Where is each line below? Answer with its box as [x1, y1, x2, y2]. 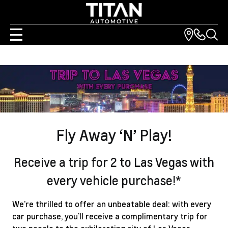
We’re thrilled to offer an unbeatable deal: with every [12, 198, 211, 210]
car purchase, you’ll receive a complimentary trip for [12, 211, 208, 222]
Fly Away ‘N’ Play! [56, 125, 172, 145]
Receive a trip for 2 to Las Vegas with [14, 154, 214, 170]
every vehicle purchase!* [47, 173, 181, 189]
